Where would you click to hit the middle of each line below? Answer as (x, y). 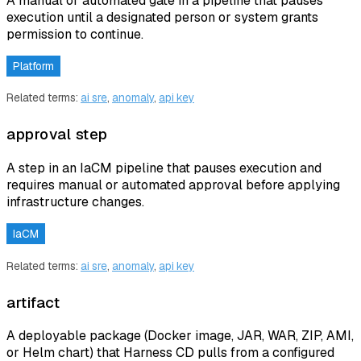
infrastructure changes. (75, 201)
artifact (33, 302)
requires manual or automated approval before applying (173, 185)
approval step (57, 135)
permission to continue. (75, 34)
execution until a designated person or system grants (162, 17)
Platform (33, 66)
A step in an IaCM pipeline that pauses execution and (164, 168)
